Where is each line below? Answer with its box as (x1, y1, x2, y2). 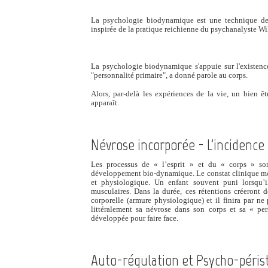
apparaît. (91, 99, 119, 107)
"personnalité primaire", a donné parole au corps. (91, 71, 248, 80)
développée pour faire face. (91, 214, 178, 223)
